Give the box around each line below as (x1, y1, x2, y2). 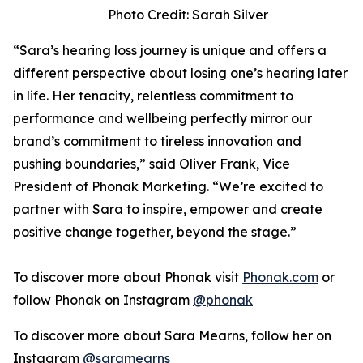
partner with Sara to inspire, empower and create (13, 200, 322, 217)
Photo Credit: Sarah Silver (108, 6, 268, 23)
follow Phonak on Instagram (13, 291, 193, 308)
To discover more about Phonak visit (13, 268, 242, 285)
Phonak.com (242, 268, 318, 285)
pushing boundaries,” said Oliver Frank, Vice (13, 155, 290, 172)
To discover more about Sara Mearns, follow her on (13, 327, 331, 344)
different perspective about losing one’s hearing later (13, 64, 348, 81)
